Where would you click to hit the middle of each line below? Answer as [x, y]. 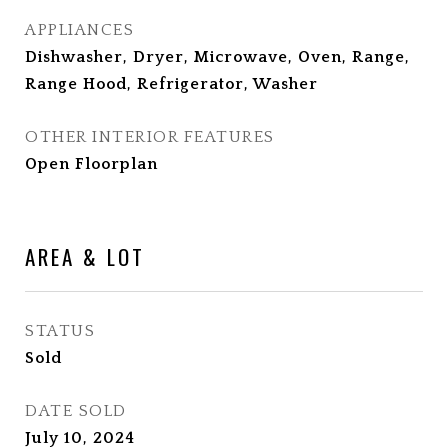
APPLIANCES [79, 30]
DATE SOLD [76, 411]
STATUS [60, 331]
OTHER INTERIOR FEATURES [150, 137]
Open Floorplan [91, 164]
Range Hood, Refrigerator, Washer [171, 84]
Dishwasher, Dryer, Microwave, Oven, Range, [217, 57]
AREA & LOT [85, 256]
